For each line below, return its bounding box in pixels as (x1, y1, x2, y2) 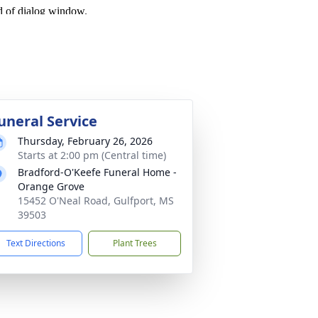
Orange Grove (18, 180, 84, 193)
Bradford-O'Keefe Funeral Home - (18, 165, 177, 179)
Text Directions (6, 237, 65, 249)
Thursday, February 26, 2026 (18, 134, 153, 148)
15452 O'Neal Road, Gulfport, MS (18, 194, 174, 207)
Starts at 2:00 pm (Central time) (18, 148, 166, 162)
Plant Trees (112, 237, 157, 249)
